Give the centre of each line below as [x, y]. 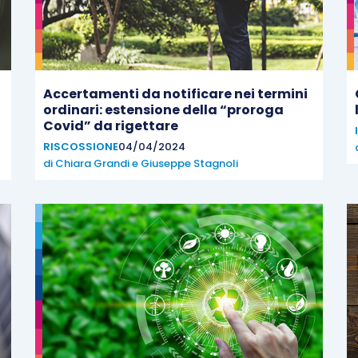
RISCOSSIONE [81, 147]
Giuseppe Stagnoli [189, 163]
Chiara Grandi [92, 163]
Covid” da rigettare [111, 126]
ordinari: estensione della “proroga [163, 110]
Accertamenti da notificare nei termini [175, 94]
